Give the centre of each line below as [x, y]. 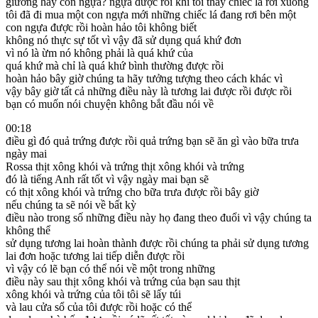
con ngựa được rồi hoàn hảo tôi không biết [101, 27]
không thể [28, 230]
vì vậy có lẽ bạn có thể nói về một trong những [110, 268]
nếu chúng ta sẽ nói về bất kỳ [71, 204]
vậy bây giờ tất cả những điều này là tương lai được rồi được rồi [149, 91]
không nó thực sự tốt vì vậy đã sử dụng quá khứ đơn [124, 40]
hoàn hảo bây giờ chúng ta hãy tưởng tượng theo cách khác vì [144, 78]
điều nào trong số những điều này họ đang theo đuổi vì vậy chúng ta [159, 217]
